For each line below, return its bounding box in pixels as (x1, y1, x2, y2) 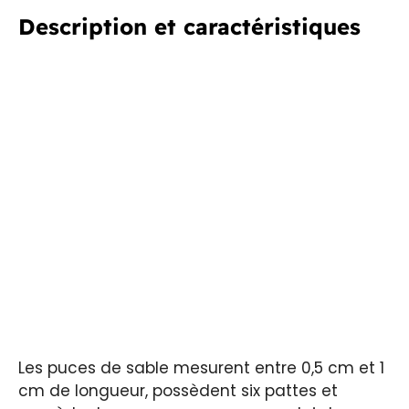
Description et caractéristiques (18, 13, 361, 41)
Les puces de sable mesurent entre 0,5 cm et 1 (18, 357, 384, 380)
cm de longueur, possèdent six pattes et (18, 380, 338, 403)
